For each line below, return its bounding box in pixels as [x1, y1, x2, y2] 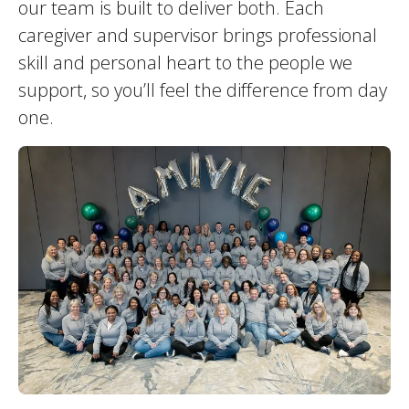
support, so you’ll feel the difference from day [18, 78, 387, 102]
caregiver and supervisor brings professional [18, 23, 377, 47]
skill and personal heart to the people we [18, 50, 352, 75]
